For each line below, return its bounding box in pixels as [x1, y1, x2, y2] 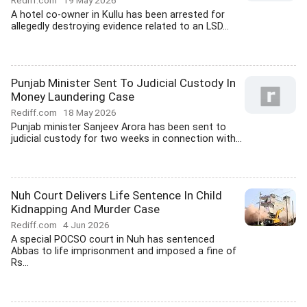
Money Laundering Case [11, 90, 134, 103]
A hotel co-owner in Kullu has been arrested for [11, 9, 225, 21]
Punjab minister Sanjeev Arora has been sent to [11, 121, 226, 133]
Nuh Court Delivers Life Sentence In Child [11, 188, 222, 202]
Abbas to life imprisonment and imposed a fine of [11, 245, 236, 257]
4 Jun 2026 [63, 219, 110, 230]
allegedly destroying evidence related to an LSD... [11, 21, 229, 32]
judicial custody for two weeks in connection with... [11, 133, 242, 145]
